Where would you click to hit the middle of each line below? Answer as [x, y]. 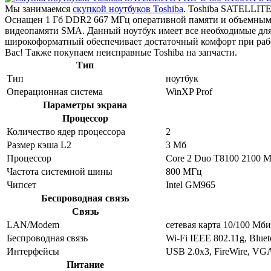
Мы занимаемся [39, 8]
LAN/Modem [33, 224]
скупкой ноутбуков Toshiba [128, 8]
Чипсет [21, 184]
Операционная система [55, 91]
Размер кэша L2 [39, 145]
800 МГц [184, 171]
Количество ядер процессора [66, 131]
